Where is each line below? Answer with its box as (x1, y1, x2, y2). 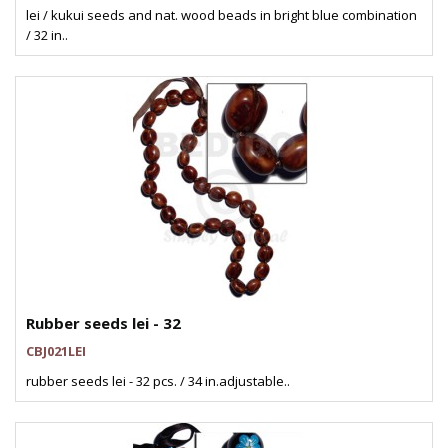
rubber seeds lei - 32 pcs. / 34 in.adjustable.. (26, 372, 290, 390)
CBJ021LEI (26, 342, 86, 360)
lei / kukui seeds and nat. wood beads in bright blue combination (26, 6, 417, 24)
